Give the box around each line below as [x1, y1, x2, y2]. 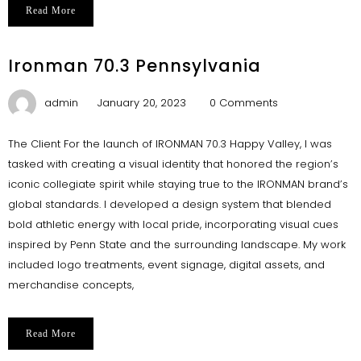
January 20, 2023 [97, 94, 186, 110]
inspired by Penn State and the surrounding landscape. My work [7, 236, 346, 252]
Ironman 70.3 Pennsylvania [7, 54, 261, 77]
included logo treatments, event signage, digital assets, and [7, 256, 325, 272]
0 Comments [209, 94, 278, 110]
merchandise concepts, [7, 276, 134, 293]
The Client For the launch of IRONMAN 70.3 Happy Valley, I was [7, 135, 332, 151]
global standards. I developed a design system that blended [7, 196, 331, 212]
